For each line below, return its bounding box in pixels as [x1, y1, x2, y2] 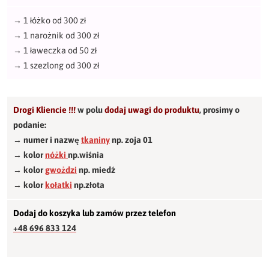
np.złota [72, 180, 104, 190]
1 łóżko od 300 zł [23, 16, 86, 26]
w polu [77, 105, 104, 115]
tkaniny [81, 135, 110, 145]
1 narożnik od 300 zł [23, 31, 99, 41]
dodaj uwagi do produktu [104, 105, 199, 115]
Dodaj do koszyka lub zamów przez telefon [13, 208, 176, 219]
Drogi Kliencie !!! [13, 105, 77, 115]
